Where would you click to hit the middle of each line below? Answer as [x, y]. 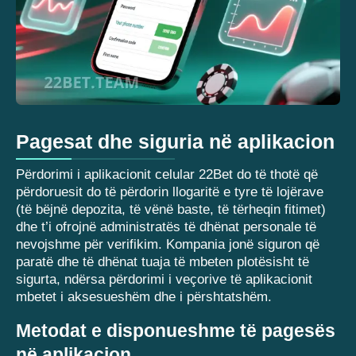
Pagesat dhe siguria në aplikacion [175, 142]
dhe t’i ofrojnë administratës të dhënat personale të [166, 227]
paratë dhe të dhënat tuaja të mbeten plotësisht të [163, 262]
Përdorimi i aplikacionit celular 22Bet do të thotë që [167, 175]
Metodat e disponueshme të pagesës [176, 331]
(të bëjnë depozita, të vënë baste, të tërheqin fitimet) [171, 210]
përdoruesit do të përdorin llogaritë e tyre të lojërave [170, 192]
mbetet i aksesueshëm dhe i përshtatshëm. [144, 297]
